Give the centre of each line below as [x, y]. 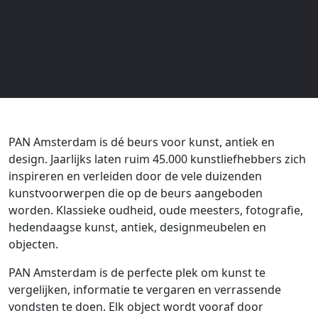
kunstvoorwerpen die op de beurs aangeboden [136, 193]
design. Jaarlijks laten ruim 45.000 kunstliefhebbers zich [157, 159]
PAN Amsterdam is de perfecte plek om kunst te [137, 272]
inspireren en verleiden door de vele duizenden [135, 176]
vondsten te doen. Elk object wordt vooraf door [136, 306]
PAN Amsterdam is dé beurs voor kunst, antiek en [142, 142]
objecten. [33, 244]
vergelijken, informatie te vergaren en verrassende [145, 289]
